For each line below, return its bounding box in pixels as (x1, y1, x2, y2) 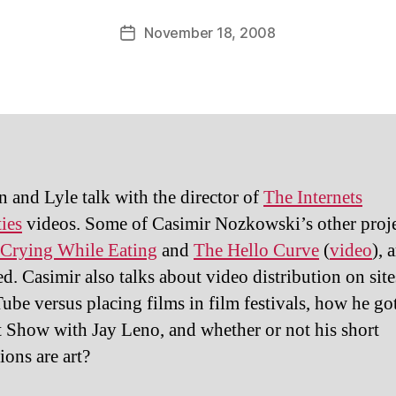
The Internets (263, 186, 362, 209)
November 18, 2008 (144, 24, 276, 42)
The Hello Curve (194, 239, 319, 263)
